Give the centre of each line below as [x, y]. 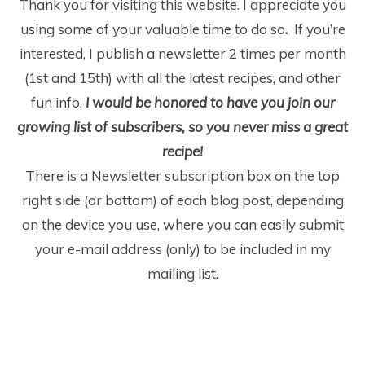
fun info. [56, 103]
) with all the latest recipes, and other [224, 78]
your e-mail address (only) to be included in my [182, 249]
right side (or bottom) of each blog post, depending [182, 200]
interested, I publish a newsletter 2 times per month [182, 54]
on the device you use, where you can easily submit [182, 225]
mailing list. [182, 274]
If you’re [319, 29]
